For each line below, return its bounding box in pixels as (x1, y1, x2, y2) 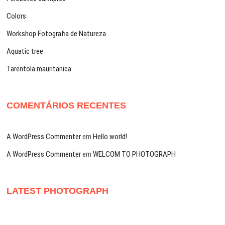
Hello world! (93, 132, 128, 142)
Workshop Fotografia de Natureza (7, 29, 106, 39)
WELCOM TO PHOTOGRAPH (93, 150, 176, 159)
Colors (7, 12, 27, 21)
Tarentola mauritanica (7, 64, 72, 74)
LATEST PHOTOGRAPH (7, 186, 109, 196)
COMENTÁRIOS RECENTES (7, 100, 127, 111)
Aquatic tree (7, 47, 44, 56)
